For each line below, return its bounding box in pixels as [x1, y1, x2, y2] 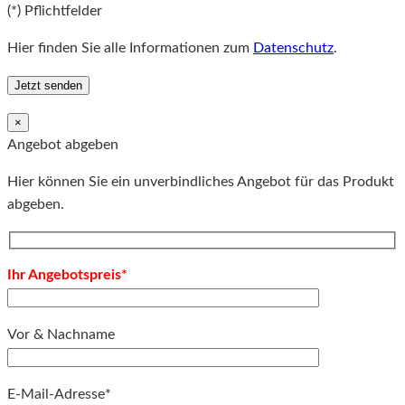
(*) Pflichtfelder [7, 3, 102, 18]
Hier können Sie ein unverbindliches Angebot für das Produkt [7, 174, 394, 190]
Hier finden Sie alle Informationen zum [7, 40, 253, 55]
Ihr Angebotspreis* [7, 267, 127, 282]
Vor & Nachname [7, 326, 115, 342]
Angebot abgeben [7, 137, 118, 153]
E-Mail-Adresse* [7, 387, 111, 402]
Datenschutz [253, 40, 334, 55]
